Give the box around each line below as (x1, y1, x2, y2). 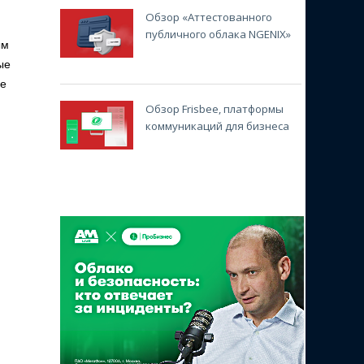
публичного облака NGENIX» (145, 27, 291, 42)
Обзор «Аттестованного (145, 10, 272, 25)
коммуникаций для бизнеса (145, 119, 289, 134)
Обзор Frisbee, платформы (145, 102, 284, 117)
